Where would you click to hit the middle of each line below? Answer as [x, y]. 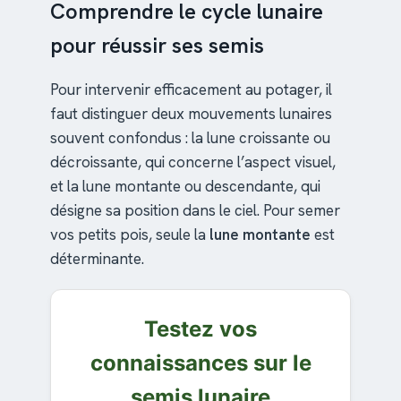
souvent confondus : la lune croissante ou [190, 137]
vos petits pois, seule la [130, 234]
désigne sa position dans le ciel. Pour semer [195, 210]
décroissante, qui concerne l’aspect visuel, [193, 162]
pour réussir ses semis [157, 45]
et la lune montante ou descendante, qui [185, 186]
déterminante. [97, 258]
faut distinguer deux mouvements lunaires [191, 113]
